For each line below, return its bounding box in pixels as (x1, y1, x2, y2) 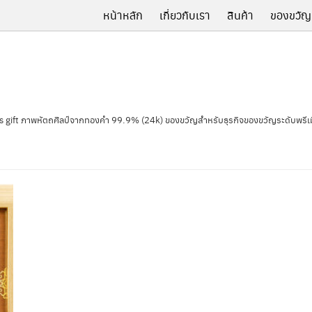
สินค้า (227, 8, 253, 22)
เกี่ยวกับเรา (159, 8, 210, 22)
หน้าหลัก (103, 8, 143, 22)
